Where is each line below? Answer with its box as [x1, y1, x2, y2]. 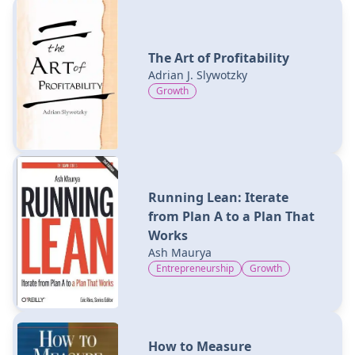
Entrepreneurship [155, 261, 234, 275]
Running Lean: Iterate [147, 188, 288, 206]
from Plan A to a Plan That [147, 207, 315, 225]
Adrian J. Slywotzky [147, 67, 247, 82]
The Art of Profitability [147, 48, 289, 67]
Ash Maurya [147, 244, 212, 260]
